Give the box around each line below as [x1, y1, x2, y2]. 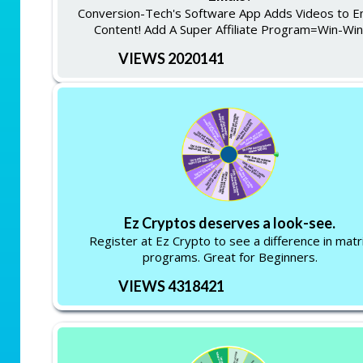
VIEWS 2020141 [117, 49, 224, 67]
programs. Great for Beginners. [142, 249, 318, 265]
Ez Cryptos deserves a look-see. [124, 214, 336, 232]
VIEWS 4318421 [117, 277, 224, 295]
